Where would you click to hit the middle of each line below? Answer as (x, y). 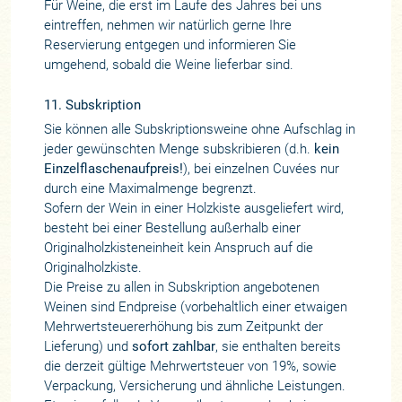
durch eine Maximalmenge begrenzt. (150, 189)
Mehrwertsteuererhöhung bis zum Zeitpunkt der (183, 327)
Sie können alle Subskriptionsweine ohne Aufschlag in (199, 130)
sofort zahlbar (173, 347)
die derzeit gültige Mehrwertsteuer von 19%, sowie (190, 367)
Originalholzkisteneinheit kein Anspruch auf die (178, 248)
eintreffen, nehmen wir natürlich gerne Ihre (167, 26)
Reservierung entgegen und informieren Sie (170, 45)
